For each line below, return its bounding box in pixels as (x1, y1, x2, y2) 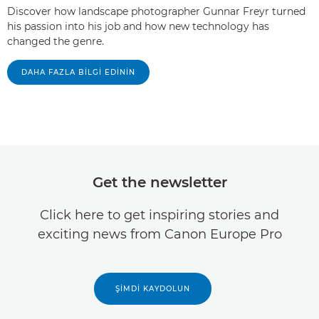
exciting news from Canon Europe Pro (37, 226, 282, 243)
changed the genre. (7, 35, 104, 48)
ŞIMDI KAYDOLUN (115, 284, 190, 294)
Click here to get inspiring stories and (40, 207, 279, 224)
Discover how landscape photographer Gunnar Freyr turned (7, 5, 305, 19)
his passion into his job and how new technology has (7, 20, 269, 33)
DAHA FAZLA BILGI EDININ (21, 68, 135, 78)
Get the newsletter (92, 174, 227, 192)
